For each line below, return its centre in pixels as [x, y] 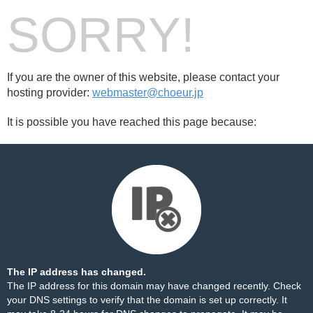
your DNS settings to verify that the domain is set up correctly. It [147, 300]
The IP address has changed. [77, 272]
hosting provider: [50, 93]
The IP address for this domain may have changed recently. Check [154, 286]
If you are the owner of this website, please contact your [143, 77]
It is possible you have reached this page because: [132, 122]
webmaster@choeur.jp [148, 93]
